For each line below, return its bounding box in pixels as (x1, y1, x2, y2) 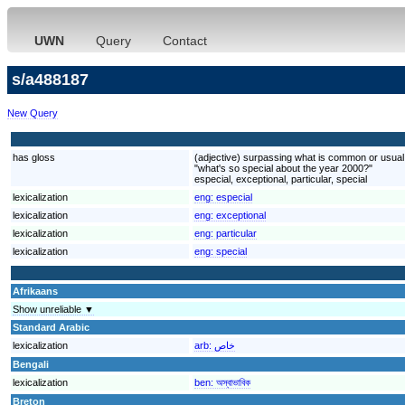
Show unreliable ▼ (13, 303, 94, 315)
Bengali (13, 358, 49, 370)
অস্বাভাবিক (216, 376, 250, 388)
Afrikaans (13, 285, 58, 297)
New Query (7, 107, 58, 118)
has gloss (13, 151, 55, 163)
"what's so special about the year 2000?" (194, 162, 372, 174)
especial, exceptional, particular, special (194, 173, 367, 184)
